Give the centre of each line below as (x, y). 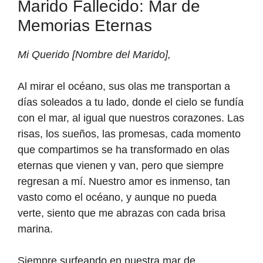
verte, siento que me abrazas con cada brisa (122, 213)
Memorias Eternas (85, 26)
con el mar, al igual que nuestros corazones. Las (131, 118)
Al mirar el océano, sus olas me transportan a (124, 87)
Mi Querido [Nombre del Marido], (94, 55)
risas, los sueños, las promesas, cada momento (129, 134)
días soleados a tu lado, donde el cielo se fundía (131, 102)
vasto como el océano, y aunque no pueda (117, 198)
